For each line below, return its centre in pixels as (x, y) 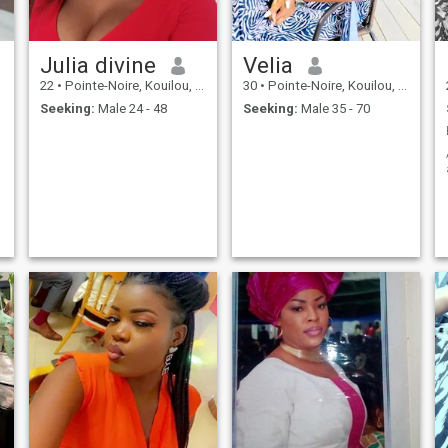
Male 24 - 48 (130, 108)
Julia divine (97, 65)
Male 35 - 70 (333, 108)
